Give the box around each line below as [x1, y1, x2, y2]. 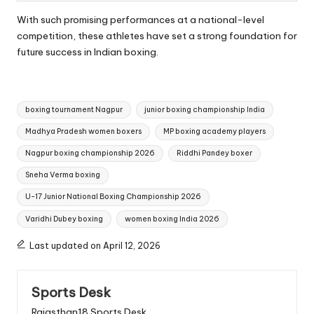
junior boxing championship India [144, 104, 265, 114]
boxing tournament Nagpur [25, 104, 123, 114]
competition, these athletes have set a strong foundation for [17, 29, 297, 42]
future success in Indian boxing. [17, 45, 158, 58]
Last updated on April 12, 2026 [29, 240, 161, 251]
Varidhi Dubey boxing [25, 214, 104, 224]
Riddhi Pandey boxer [176, 149, 252, 158]
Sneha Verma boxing [25, 170, 101, 180]
